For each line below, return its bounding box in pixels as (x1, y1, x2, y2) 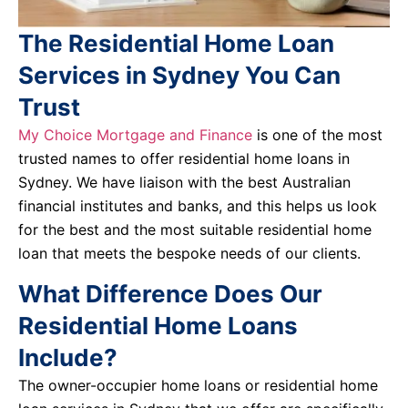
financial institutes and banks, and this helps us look (18, 197, 377, 215)
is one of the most (252, 126, 382, 144)
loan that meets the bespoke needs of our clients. (18, 244, 361, 262)
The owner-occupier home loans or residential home (18, 376, 378, 395)
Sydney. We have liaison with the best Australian (18, 173, 351, 191)
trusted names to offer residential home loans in (18, 149, 350, 168)
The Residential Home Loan (18, 29, 334, 57)
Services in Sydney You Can (18, 61, 341, 89)
